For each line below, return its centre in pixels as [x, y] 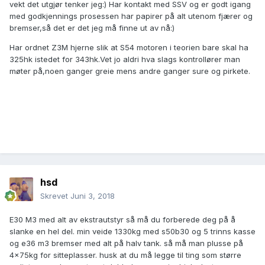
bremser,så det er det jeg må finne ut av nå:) [92, 28]
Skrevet [55, 196]
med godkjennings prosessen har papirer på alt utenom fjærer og [131, 16]
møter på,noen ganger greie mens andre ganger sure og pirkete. [130, 71]
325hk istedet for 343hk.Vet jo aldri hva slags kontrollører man [125, 59]
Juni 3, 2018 [93, 196]
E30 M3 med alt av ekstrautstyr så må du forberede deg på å [122, 220]
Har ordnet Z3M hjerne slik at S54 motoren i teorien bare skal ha [129, 48]
